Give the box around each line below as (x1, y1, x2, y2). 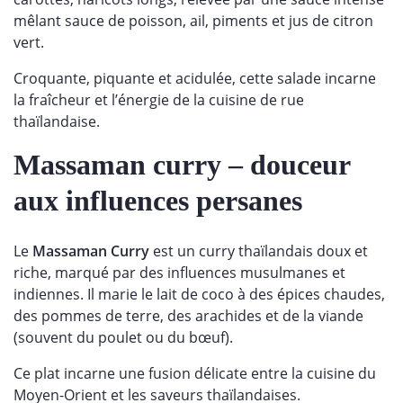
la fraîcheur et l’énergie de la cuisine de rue (13, 89, 304, 110)
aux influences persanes (13, 184, 317, 217)
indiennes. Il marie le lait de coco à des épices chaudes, (13, 283, 385, 304)
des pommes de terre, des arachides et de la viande (13, 305, 363, 326)
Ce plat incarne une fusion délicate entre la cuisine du (13, 363, 376, 383)
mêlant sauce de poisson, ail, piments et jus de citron (13, 10, 373, 31)
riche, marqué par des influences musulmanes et (13, 262, 345, 282)
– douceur (228, 148, 350, 181)
